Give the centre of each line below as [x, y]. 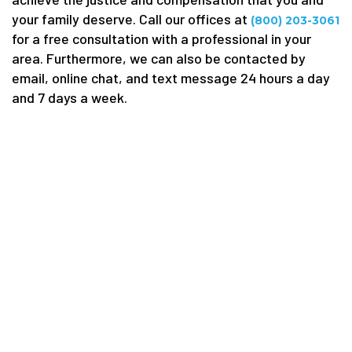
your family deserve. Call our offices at [131, 19]
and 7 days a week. [70, 97]
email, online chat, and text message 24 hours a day [171, 78]
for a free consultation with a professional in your [161, 38]
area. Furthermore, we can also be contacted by [159, 58]
